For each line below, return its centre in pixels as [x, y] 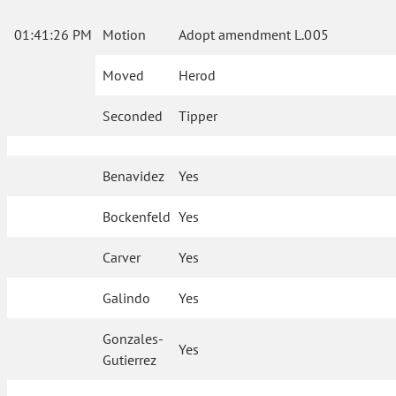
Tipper [198, 116]
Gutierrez [130, 360]
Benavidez [134, 176]
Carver [122, 258]
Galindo [127, 298]
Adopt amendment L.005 [254, 35]
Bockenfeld [137, 217]
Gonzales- [133, 339]
